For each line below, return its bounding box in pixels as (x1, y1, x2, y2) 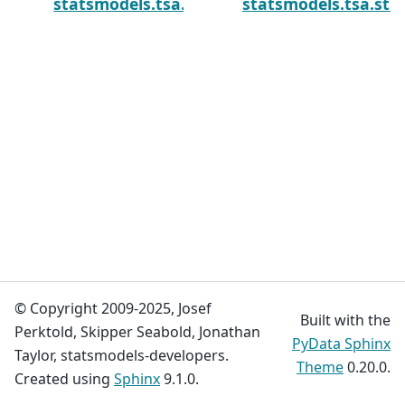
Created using (14, 369, 114, 389)
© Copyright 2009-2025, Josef (14, 298, 212, 318)
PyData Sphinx (292, 334, 391, 353)
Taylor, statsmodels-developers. (14, 345, 229, 365)
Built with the (300, 310, 391, 330)
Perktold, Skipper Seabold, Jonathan (14, 322, 260, 342)
